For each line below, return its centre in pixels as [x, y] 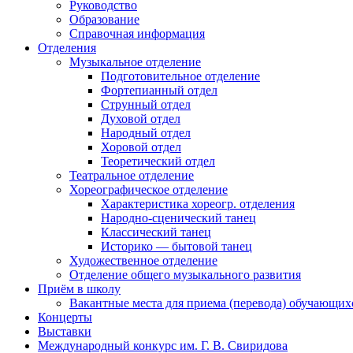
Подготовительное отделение [180, 76]
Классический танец [156, 232]
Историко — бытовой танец [176, 246]
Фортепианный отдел [159, 90]
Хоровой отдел [141, 147]
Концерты [65, 317]
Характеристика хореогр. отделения [198, 203]
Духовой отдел [141, 118]
